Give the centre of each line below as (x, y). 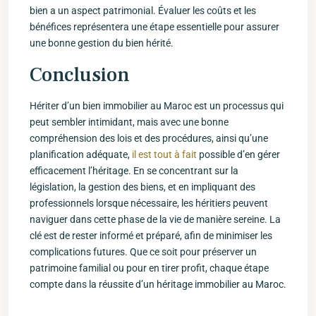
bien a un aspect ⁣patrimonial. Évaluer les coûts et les (143, 11)
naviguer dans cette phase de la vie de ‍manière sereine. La (155, 219)
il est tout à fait (164, 154)
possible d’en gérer (238, 154)
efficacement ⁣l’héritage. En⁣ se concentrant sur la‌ (134, 171)
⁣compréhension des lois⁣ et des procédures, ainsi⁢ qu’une (149, 138)
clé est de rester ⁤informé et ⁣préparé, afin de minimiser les (151, 236)
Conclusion (80, 75)
